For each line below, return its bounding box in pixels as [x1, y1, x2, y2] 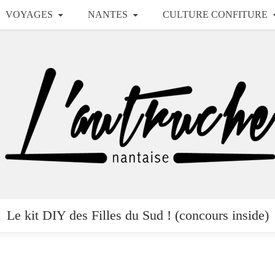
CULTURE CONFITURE [162, 9, 268, 20]
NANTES [87, 9, 128, 20]
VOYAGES [5, 9, 53, 20]
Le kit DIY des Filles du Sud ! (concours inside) [6, 207, 269, 223]
